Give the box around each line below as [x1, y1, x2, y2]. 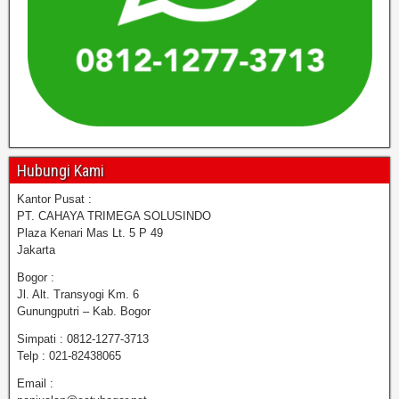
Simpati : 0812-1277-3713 [17, 332, 149, 346]
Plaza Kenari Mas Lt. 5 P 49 [17, 226, 163, 240]
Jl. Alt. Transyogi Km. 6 [17, 288, 139, 301]
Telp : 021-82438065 [17, 349, 121, 362]
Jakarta [17, 243, 55, 256]
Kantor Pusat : [17, 192, 92, 206]
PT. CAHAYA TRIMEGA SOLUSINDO [17, 209, 211, 223]
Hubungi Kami [17, 161, 104, 180]
